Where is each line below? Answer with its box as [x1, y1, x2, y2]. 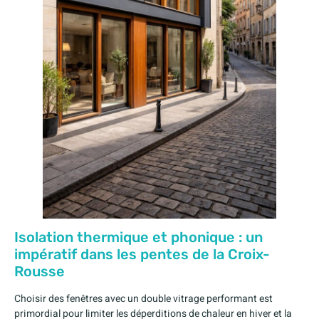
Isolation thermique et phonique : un [14, 228, 263, 246]
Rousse [14, 262, 65, 280]
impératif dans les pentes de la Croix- [14, 245, 270, 263]
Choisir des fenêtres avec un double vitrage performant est [14, 291, 273, 306]
